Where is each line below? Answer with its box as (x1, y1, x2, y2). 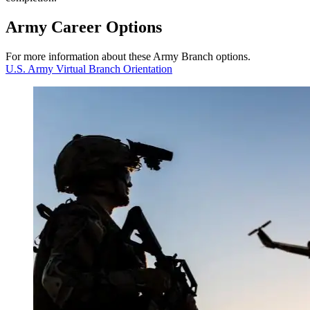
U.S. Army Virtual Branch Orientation (6, 63, 172, 75)
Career (51, 18, 106, 37)
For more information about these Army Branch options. (6, 51, 250, 63)
